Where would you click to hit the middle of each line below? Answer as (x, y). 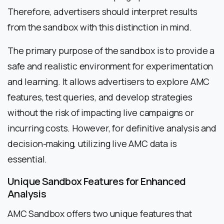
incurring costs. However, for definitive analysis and (112, 128)
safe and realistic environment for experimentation (110, 66)
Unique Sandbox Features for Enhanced (97, 181)
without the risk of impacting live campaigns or (101, 112)
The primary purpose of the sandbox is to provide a (111, 50)
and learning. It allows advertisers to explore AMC (109, 81)
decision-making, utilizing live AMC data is (92, 143)
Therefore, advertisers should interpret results (102, 11)
